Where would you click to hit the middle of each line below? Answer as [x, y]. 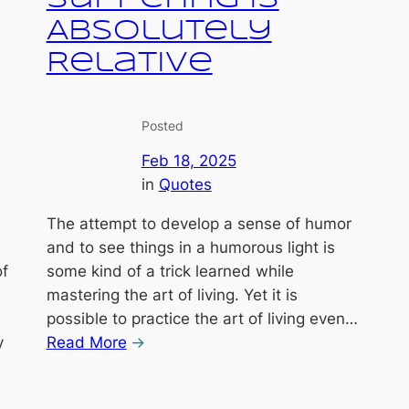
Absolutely [159, 31]
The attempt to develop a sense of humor [199, 223]
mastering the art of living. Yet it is [172, 294]
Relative [129, 63]
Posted [162, 125]
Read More [86, 342]
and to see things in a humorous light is [190, 247]
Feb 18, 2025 [189, 160]
